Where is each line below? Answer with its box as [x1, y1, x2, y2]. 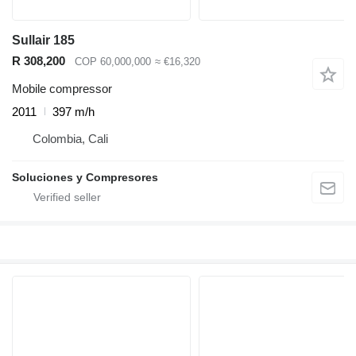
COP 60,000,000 [75, 56, 151, 68]
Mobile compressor [12, 81, 112, 95]
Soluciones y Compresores [12, 170, 158, 184]
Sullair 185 [12, 33, 75, 48]
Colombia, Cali [33, 131, 108, 145]
